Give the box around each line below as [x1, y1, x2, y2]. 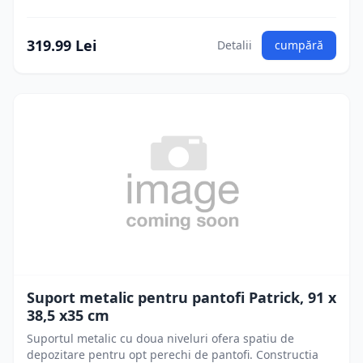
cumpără [275, 37, 323, 53]
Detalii [217, 37, 252, 53]
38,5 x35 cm [27, 305, 109, 325]
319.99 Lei [27, 36, 96, 55]
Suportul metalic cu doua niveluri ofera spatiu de [27, 331, 294, 346]
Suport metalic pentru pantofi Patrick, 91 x [27, 288, 336, 307]
